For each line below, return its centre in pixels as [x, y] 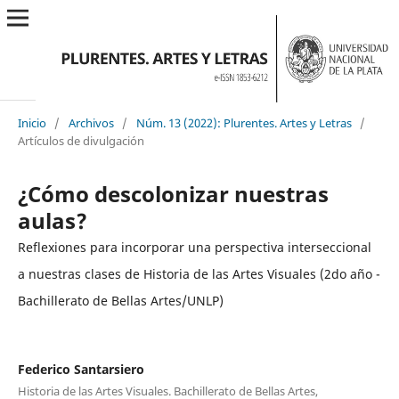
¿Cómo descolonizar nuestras [173, 193]
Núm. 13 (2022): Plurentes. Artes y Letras [244, 122]
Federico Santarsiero [81, 369]
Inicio [32, 122]
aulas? [52, 220]
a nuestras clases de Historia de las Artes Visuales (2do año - [199, 273]
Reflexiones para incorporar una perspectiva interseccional [194, 247]
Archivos [91, 122]
